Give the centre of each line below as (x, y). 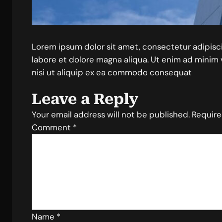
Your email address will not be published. (111, 114)
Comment (52, 127)
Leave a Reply (85, 99)
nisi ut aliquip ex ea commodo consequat (112, 72)
